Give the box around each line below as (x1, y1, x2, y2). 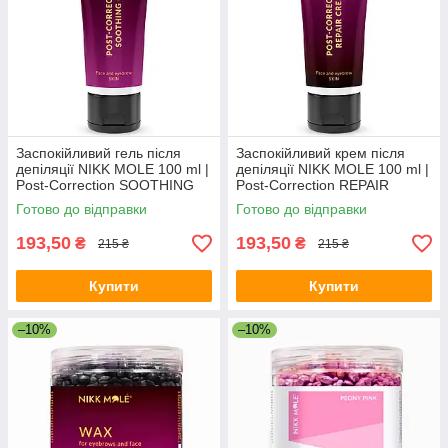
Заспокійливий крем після (236, 145, 405, 162)
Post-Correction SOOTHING (16, 177, 194, 194)
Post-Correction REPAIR (236, 177, 389, 194)
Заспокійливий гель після (16, 145, 181, 162)
